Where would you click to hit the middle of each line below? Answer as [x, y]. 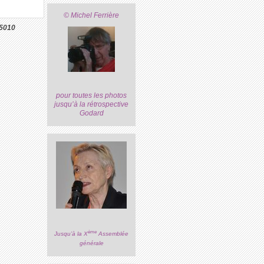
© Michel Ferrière [92, 15]
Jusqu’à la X [71, 234]
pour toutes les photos [92, 96]
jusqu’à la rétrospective [92, 105]
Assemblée [113, 234]
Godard [91, 113]
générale [91, 243]
